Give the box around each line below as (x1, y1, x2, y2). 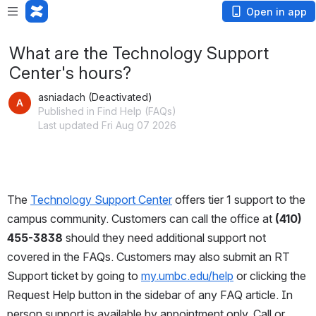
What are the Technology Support (9, 43, 269, 63)
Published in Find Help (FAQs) (38, 105, 176, 117)
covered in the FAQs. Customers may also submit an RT (7, 250, 290, 264)
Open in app (246, 6, 307, 18)
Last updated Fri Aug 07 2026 (38, 119, 176, 131)
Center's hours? (9, 63, 131, 83)
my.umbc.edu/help (141, 269, 233, 283)
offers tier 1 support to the (172, 193, 305, 207)
